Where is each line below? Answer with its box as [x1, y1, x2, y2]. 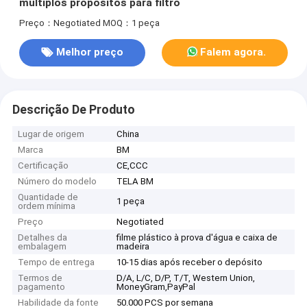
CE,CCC [116, 160, 149, 171]
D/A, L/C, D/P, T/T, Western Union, [116, 273, 256, 284]
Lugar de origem [18, 129, 85, 140]
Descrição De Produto [12, 102, 135, 116]
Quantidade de [18, 192, 79, 203]
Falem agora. [200, 46, 267, 59]
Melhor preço [56, 46, 123, 59]
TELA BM [116, 176, 154, 187]
